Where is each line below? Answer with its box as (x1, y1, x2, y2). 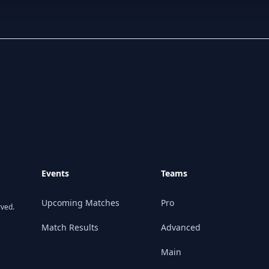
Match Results (41, 222, 99, 233)
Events (41, 168, 70, 179)
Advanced (160, 222, 201, 233)
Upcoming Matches (41, 197, 120, 208)
